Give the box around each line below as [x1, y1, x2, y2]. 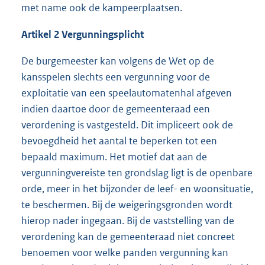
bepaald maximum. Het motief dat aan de [21, 150, 207, 164]
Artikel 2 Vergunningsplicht [21, 28, 144, 41]
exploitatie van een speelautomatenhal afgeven [21, 86, 232, 100]
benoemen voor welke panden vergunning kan [21, 246, 228, 260]
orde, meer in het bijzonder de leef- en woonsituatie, [21, 182, 253, 196]
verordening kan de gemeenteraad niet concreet [21, 230, 235, 244]
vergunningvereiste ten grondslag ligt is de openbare [21, 166, 253, 180]
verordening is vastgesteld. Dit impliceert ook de [21, 118, 233, 132]
